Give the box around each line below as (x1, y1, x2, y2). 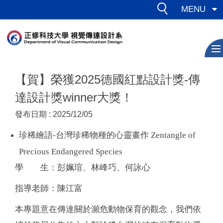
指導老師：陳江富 (15, 183, 83, 193)
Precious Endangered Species (19, 146, 122, 156)
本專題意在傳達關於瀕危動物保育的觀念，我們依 (15, 204, 201, 214)
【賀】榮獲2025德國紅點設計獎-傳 (15, 72, 200, 86)
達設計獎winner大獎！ (15, 90, 133, 104)
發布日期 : (15, 110, 53, 118)
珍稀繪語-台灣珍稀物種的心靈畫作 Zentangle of (19, 130, 196, 140)
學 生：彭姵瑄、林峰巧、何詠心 (15, 162, 150, 172)
